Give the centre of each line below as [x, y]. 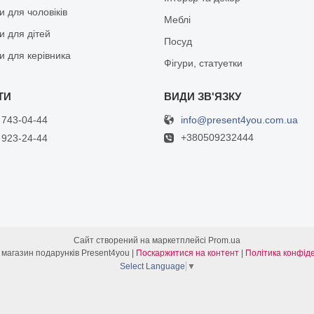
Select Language [152, 266]
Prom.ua [224, 240]
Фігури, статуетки [203, 63]
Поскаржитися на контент [187, 253]
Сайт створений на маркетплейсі [141, 240]
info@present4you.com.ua [239, 120]
